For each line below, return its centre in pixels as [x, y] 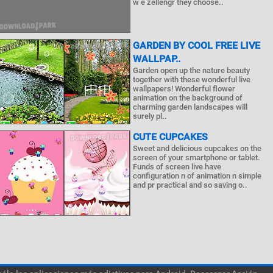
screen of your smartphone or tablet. [197, 158]
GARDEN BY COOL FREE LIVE [197, 45]
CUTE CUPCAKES [171, 137]
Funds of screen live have [177, 167]
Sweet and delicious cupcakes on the [197, 148]
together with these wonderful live [192, 80]
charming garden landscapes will [190, 107]
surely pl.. [150, 116]
